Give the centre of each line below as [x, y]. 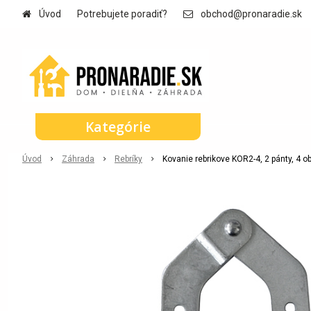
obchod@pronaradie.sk [251, 14]
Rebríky [128, 159]
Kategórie [118, 127]
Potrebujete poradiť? [122, 14]
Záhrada [78, 159]
